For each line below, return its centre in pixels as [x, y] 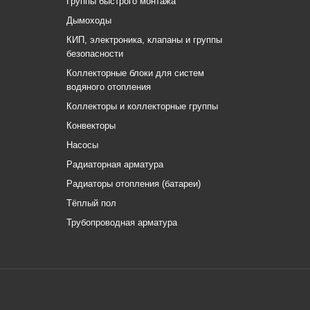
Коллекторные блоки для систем [135, 73]
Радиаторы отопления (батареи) [134, 184]
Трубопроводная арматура [122, 222]
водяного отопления [109, 87]
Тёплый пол [91, 203]
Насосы [82, 145]
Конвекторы [91, 126]
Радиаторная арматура [115, 164]
